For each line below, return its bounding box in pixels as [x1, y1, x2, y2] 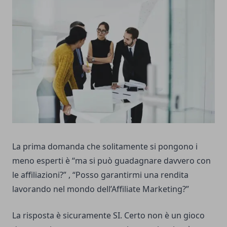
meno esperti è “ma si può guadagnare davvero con [12, 155, 211, 167]
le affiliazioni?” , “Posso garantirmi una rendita [12, 169, 188, 181]
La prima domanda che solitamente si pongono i [12, 141, 198, 153]
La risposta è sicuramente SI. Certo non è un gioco [12, 210, 205, 221]
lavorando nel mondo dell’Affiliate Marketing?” [12, 183, 189, 195]
